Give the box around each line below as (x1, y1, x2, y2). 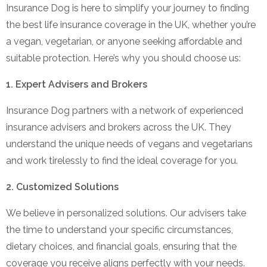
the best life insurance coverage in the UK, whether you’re (6, 18, 256, 30)
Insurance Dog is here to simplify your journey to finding (6, 2, 249, 14)
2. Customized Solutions (6, 181, 119, 193)
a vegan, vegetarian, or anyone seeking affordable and (6, 35, 242, 47)
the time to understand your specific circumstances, (6, 223, 233, 235)
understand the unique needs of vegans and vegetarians (6, 138, 253, 150)
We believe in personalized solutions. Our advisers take (6, 207, 246, 219)
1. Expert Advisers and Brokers (6, 78, 147, 90)
